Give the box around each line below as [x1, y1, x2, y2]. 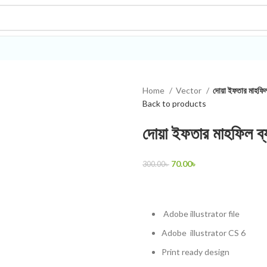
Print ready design [162, 247, 229, 257]
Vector [176, 85, 203, 95]
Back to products [142, 98, 206, 108]
